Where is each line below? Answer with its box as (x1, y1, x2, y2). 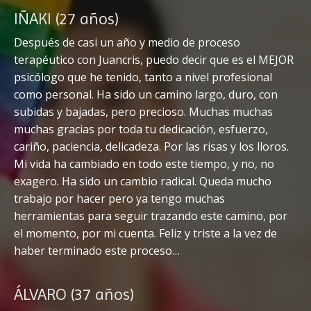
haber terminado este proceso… (14, 242, 180, 258)
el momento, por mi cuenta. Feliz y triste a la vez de (14, 225, 277, 241)
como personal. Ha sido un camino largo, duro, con (14, 86, 278, 102)
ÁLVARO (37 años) (14, 284, 134, 304)
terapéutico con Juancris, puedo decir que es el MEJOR (14, 51, 294, 67)
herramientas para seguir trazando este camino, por (14, 208, 287, 224)
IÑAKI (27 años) (14, 8, 119, 28)
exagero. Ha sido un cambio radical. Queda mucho (14, 173, 271, 189)
